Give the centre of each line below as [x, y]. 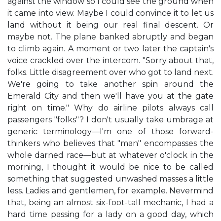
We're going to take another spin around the [110, 84]
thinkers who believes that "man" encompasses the [110, 143]
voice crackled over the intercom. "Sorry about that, [110, 60]
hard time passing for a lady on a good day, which [110, 214]
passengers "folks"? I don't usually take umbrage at [110, 120]
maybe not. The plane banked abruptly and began [110, 37]
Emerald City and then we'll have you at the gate [110, 96]
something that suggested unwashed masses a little [110, 179]
